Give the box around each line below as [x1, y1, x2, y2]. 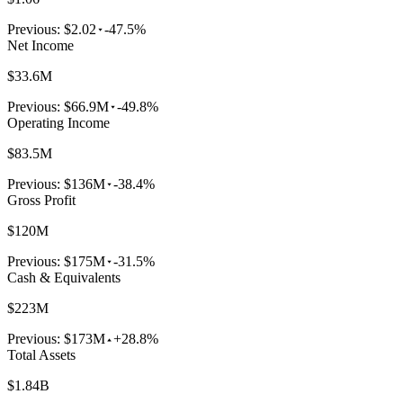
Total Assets [7, 346, 76, 363]
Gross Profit [7, 192, 76, 208]
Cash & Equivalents [7, 269, 121, 285]
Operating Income [7, 114, 110, 130]
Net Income [7, 37, 74, 53]
